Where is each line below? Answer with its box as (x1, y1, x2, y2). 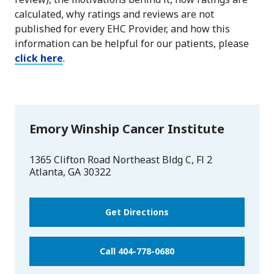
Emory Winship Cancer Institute (29, 120, 224, 138)
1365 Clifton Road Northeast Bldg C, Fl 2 (29, 153, 212, 167)
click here (15, 51, 63, 65)
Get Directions (105, 206, 169, 218)
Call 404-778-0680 (100, 245, 174, 257)
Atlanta (29, 165, 63, 179)
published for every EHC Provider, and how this (15, 22, 230, 36)
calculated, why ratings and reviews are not (15, 7, 214, 21)
